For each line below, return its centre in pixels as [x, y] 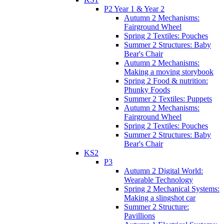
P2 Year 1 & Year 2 [134, 9]
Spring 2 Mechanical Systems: [172, 189]
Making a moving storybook [169, 72]
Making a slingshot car [160, 198]
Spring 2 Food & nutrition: [166, 81]
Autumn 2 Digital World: [163, 171]
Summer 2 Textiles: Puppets [168, 99]
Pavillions [139, 216]
